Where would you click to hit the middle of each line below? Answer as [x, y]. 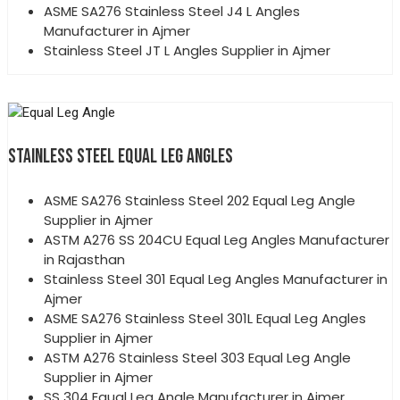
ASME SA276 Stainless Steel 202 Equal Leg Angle [200, 201]
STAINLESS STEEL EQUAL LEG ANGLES [121, 157]
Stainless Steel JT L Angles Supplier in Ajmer [187, 51]
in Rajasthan [84, 260]
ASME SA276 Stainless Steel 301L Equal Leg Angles [205, 319]
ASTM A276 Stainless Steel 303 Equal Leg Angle [197, 358]
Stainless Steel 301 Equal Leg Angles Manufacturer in [216, 279]
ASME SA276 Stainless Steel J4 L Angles [172, 12]
